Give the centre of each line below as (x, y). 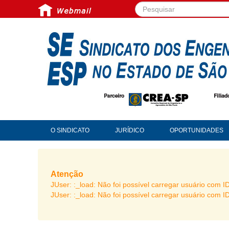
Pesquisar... (154, 7)
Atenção (67, 174)
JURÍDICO (130, 130)
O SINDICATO (70, 130)
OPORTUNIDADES (197, 130)
